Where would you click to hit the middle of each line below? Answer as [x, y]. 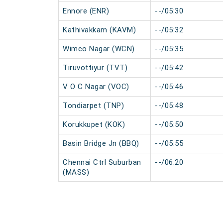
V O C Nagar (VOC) [96, 87]
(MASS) [76, 172]
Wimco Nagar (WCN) [99, 49]
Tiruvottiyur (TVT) [95, 68]
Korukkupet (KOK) [94, 124]
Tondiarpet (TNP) [93, 106]
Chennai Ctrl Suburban [102, 162]
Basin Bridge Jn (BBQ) [101, 143]
